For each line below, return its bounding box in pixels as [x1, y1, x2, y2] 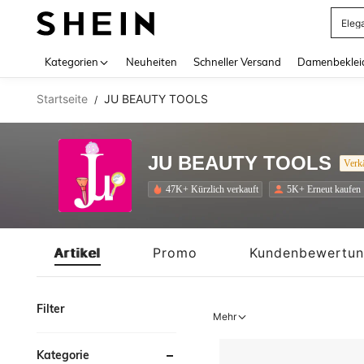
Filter [37, 301, 64, 316]
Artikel [54, 244, 101, 261]
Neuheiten [126, 55, 177, 68]
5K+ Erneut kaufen [287, 183, 361, 195]
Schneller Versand [193, 55, 281, 68]
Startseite [37, 92, 88, 106]
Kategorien [45, 55, 98, 68]
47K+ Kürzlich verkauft [166, 183, 258, 195]
